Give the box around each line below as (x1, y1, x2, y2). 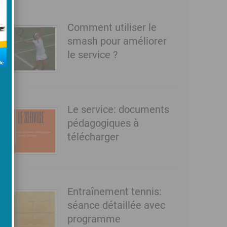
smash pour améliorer (67, 35, 167, 48)
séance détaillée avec (67, 199, 165, 212)
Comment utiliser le (67, 21, 157, 34)
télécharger (67, 131, 119, 143)
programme (67, 213, 121, 225)
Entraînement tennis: (67, 185, 162, 198)
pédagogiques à (67, 117, 139, 130)
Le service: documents (67, 103, 169, 116)
